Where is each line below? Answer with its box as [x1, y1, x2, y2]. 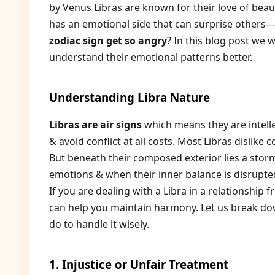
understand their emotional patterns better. [49, 50, 252, 64]
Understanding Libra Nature [49, 90, 210, 105]
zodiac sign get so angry [49, 34, 167, 47]
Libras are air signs [49, 118, 142, 131]
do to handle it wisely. [49, 217, 149, 231]
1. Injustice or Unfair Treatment [49, 257, 228, 272]
